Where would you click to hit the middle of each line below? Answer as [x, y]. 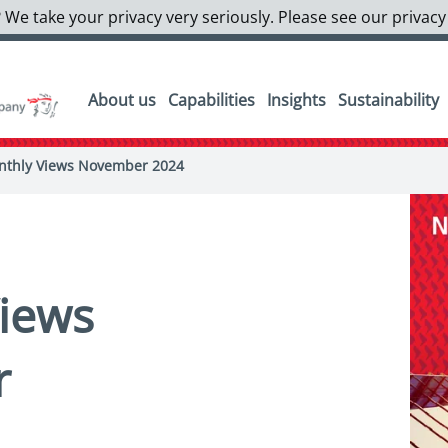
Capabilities [211, 99]
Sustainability [388, 99]
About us [121, 99]
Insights [296, 99]
